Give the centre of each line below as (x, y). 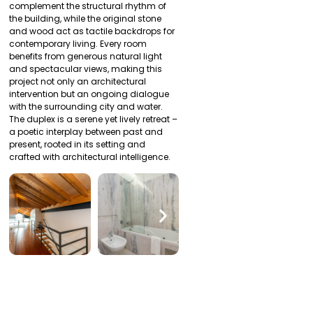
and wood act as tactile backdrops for (92, 31)
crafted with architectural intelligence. (90, 156)
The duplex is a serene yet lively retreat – (94, 119)
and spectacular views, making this (86, 68)
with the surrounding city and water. (86, 106)
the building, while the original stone (86, 18)
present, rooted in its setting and (78, 144)
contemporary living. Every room (78, 43)
